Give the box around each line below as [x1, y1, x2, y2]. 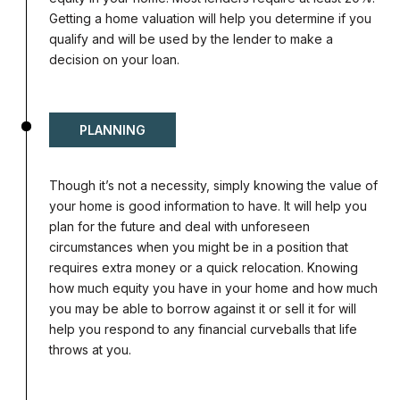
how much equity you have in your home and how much [49, 280, 378, 296]
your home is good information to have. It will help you [49, 198, 367, 214]
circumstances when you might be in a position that [49, 239, 348, 255]
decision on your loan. [49, 52, 179, 68]
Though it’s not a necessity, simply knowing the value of [49, 178, 378, 194]
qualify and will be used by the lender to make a [49, 31, 333, 47]
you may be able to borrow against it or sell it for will [49, 301, 356, 317]
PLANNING [79, 122, 146, 138]
